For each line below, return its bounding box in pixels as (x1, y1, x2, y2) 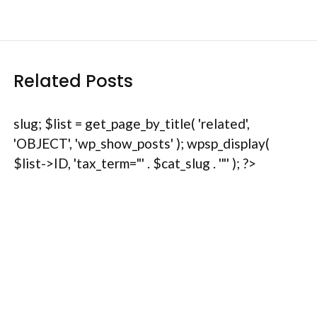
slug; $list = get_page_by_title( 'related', (13, 115, 250, 132)
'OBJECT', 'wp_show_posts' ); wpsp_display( (13, 134, 270, 151)
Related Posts (13, 69, 133, 93)
